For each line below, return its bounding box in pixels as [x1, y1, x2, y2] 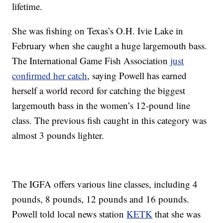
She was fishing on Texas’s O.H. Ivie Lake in [12, 24, 184, 37]
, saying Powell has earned [87, 69, 187, 82]
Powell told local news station [12, 208, 127, 221]
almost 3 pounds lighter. [12, 129, 105, 142]
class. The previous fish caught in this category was [12, 114, 207, 127]
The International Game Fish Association [12, 54, 171, 67]
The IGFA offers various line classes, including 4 [12, 178, 198, 191]
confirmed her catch [12, 69, 88, 82]
